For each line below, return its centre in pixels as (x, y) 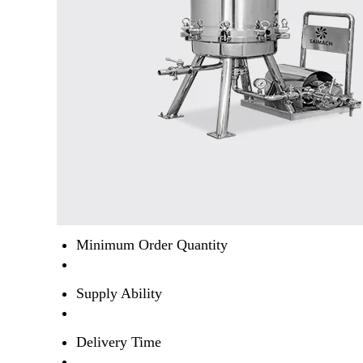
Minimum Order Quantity (152, 244)
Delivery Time (119, 342)
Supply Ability (119, 293)
